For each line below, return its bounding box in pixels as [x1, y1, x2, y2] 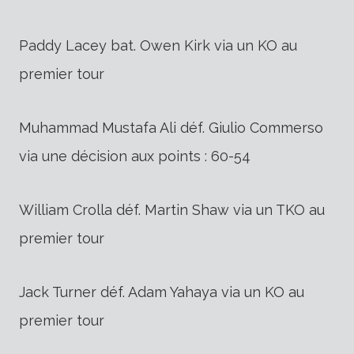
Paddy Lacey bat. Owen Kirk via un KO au [19, 36, 297, 54]
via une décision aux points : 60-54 [19, 147, 250, 164]
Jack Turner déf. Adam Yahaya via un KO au [19, 283, 304, 300]
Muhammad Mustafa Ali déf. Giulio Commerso [19, 119, 323, 136]
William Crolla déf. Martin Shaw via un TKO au [19, 201, 325, 218]
